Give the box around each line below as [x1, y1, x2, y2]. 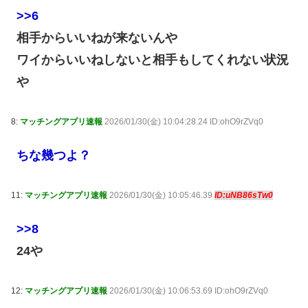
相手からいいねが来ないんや [16, 31, 178, 45]
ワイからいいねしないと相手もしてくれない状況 [16, 53, 289, 67]
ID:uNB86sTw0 [214, 190, 273, 201]
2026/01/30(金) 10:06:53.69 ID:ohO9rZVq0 [109, 286, 268, 296]
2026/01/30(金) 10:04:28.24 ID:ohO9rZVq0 [104, 117, 263, 127]
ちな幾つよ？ [16, 148, 91, 162]
